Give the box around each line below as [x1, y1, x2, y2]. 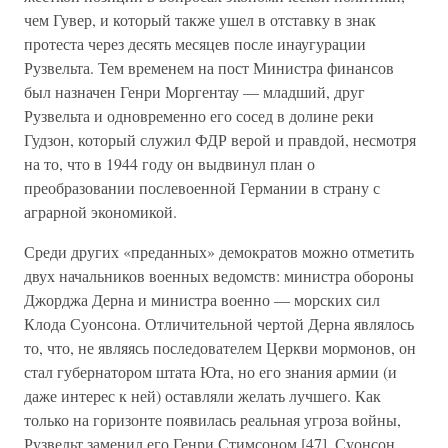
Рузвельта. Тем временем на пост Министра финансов [24, 57, 394, 78]
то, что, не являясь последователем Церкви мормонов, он [24, 337, 416, 358]
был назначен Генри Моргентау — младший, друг [24, 81, 365, 102]
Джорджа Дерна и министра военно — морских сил [24, 289, 380, 310]
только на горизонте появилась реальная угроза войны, [24, 409, 401, 430]
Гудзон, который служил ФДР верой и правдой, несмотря [24, 129, 416, 150]
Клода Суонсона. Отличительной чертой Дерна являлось [24, 313, 414, 334]
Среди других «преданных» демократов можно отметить [24, 241, 414, 262]
